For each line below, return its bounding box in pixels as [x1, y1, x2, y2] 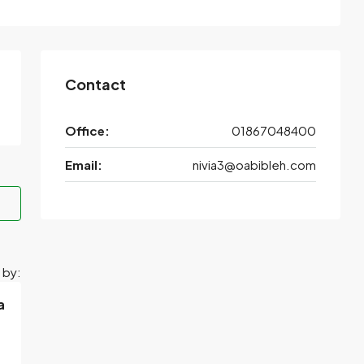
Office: [65, 123, 110, 139]
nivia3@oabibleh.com [193, 157, 316, 173]
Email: [65, 157, 102, 173]
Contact [65, 75, 126, 94]
